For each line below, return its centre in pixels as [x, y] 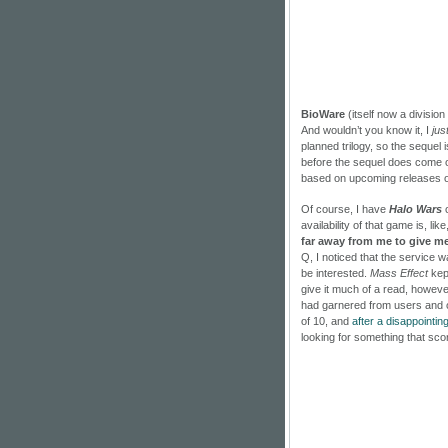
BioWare [323, 113]
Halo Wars [415, 208]
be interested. [335, 272]
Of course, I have [345, 208]
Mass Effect [399, 272]
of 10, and [326, 320]
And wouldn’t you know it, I [366, 129]
